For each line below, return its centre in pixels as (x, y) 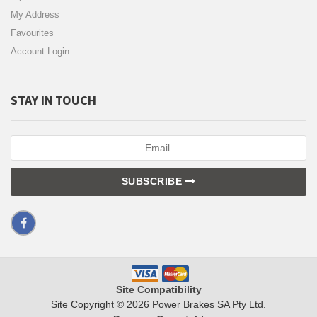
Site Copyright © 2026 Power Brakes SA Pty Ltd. (158, 304)
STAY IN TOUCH (53, 100)
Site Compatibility (158, 289)
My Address (35, 14)
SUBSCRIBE (153, 181)
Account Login (40, 51)
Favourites (32, 33)
